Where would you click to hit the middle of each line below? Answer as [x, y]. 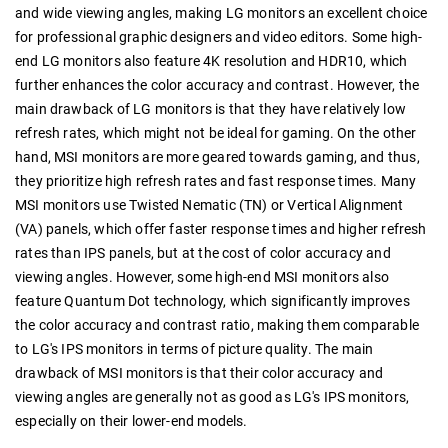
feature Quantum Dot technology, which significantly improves [212, 301]
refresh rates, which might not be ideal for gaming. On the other [216, 133]
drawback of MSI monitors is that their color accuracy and [199, 373]
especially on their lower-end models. [131, 421]
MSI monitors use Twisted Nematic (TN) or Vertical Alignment [209, 205]
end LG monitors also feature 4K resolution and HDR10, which [211, 61]
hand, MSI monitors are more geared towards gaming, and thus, [217, 157]
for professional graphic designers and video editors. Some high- [219, 37]
